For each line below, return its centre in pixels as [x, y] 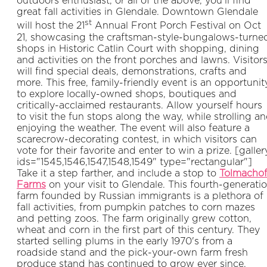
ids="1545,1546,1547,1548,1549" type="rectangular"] [134, 162]
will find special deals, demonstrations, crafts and [132, 71]
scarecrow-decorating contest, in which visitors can [137, 139]
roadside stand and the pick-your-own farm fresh [132, 252]
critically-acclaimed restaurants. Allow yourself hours [139, 105]
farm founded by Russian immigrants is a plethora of [140, 196]
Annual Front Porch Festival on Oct [176, 26]
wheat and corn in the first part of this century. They [138, 230]
